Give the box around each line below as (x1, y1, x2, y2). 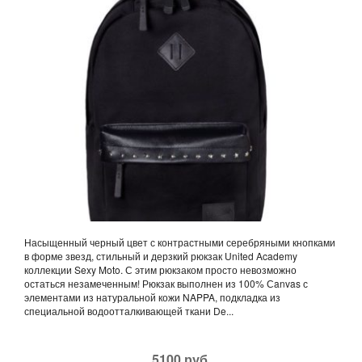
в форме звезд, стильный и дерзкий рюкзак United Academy (24, 249, 297, 263)
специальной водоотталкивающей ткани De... (24, 304, 234, 318)
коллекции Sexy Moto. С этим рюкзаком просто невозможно (24, 263, 297, 277)
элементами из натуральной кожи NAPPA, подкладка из (24, 290, 280, 305)
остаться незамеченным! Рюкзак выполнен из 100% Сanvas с (24, 276, 308, 291)
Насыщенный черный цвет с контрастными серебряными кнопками (24, 235, 335, 250)
